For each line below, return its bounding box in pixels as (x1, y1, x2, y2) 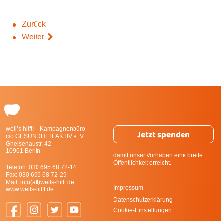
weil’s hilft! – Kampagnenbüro (6, 125, 85, 132)
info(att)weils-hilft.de (20, 178, 74, 185)
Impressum (113, 184, 143, 192)
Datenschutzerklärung (113, 196, 173, 204)
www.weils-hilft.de (6, 185, 54, 193)
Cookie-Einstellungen (113, 207, 172, 214)
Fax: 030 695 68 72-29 (6, 171, 67, 178)
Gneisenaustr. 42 (6, 140, 51, 147)
